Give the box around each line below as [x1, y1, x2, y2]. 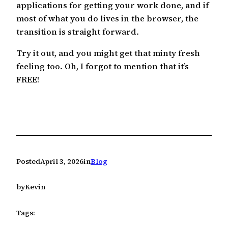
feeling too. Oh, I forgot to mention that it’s [16, 60, 189, 72]
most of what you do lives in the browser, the [16, 12, 198, 24]
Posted [16, 156, 40, 166]
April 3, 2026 [40, 156, 83, 166]
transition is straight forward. [16, 25, 139, 37]
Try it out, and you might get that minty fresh [16, 47, 200, 59]
